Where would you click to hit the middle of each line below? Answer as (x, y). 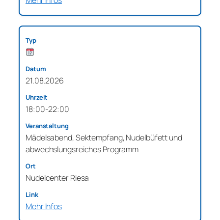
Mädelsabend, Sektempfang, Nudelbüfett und (104, 137)
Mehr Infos (44, 206)
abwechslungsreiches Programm (82, 149)
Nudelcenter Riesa (57, 178)
